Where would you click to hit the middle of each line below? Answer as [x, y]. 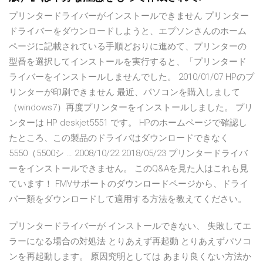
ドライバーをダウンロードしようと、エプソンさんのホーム [128, 31]
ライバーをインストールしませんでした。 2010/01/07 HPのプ [131, 77]
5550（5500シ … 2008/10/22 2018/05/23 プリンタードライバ [128, 154]
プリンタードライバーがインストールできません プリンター [129, 16]
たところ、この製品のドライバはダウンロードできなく [119, 138]
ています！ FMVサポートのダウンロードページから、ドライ [129, 184]
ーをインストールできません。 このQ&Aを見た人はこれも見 [129, 169]
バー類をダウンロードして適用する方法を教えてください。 [128, 199]
